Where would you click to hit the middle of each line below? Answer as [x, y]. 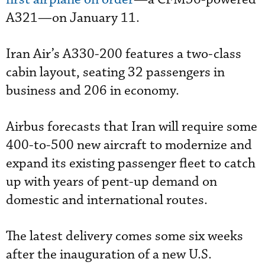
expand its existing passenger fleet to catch [131, 163]
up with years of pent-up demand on [112, 182]
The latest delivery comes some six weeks [125, 236]
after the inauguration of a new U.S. [109, 254]
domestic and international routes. [108, 200]
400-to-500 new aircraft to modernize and [129, 145]
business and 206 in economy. [93, 91]
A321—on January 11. [73, 18]
